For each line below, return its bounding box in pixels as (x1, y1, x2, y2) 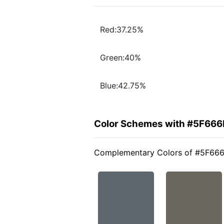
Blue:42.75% (100, 80, 146, 91)
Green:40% (100, 52, 141, 63)
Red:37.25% (100, 24, 143, 35)
